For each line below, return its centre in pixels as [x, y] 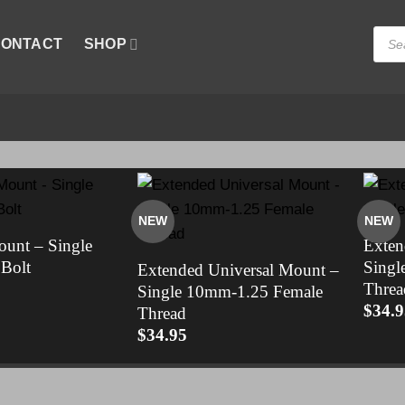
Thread [162, 313]
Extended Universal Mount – [239, 269]
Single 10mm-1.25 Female [231, 291]
